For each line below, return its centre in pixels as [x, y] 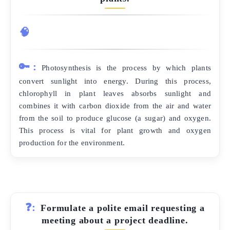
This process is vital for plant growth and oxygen [115, 130]
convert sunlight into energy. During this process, [115, 81]
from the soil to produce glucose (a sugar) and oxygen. [115, 118]
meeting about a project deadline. [115, 221]
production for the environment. [72, 143]
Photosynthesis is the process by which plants [126, 68]
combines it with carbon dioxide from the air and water [115, 106]
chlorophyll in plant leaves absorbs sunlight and [115, 93]
